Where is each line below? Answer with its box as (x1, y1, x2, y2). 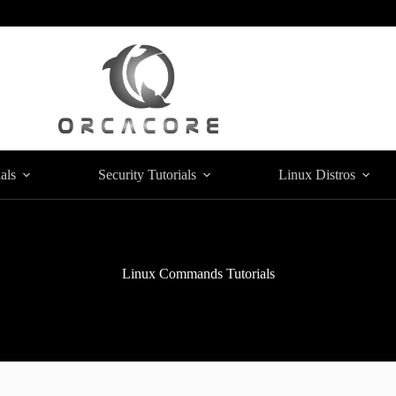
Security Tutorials (97, 167, 196, 182)
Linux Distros (278, 167, 355, 182)
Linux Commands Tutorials (121, 266, 275, 281)
